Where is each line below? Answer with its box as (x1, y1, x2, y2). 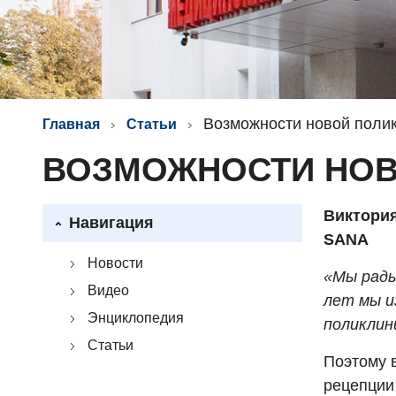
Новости (88, 255, 143, 270)
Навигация (69, 214, 154, 232)
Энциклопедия (88, 310, 184, 325)
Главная (42, 117, 100, 132)
